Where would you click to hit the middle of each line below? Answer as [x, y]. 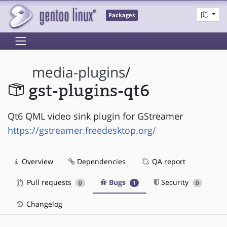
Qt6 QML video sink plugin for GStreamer [95, 116]
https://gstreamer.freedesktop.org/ [82, 130]
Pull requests [49, 182]
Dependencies [100, 161]
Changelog [43, 204]
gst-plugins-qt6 [89, 91]
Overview [36, 161]
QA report [168, 161]
